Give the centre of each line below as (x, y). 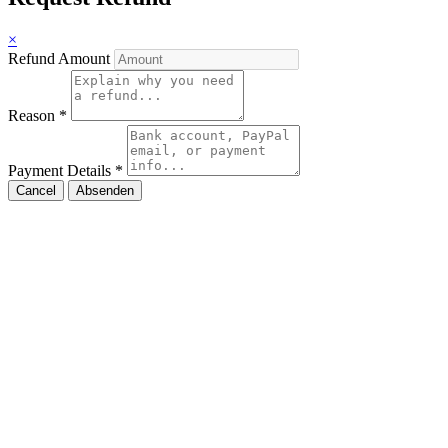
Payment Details (61, 171)
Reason (33, 116)
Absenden (105, 191)
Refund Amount (61, 59)
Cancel (36, 191)
